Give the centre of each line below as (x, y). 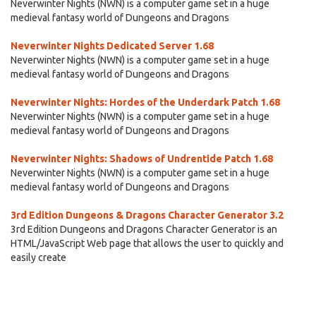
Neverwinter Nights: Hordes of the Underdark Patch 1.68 (145, 102)
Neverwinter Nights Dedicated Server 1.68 (112, 46)
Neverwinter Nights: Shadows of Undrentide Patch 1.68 (142, 159)
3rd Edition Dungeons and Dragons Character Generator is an (144, 229)
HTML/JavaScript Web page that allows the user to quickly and (147, 243)
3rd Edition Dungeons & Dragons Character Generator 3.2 (147, 215)
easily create (38, 257)
